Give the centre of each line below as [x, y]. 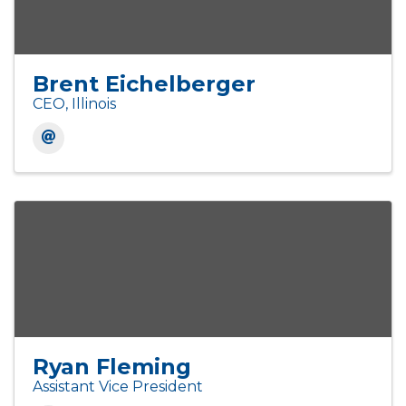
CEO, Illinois [74, 104]
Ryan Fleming [112, 367]
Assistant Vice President [118, 387]
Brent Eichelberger [144, 84]
